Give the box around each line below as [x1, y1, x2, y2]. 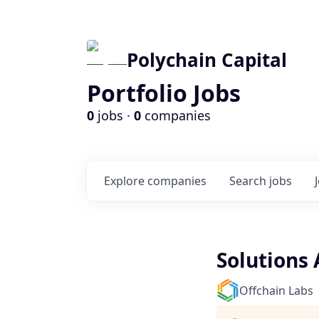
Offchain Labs [239, 283, 313, 298]
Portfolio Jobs [87, 78, 241, 108]
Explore [104, 173, 147, 189]
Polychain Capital [127, 47, 287, 73]
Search [229, 173, 269, 189]
